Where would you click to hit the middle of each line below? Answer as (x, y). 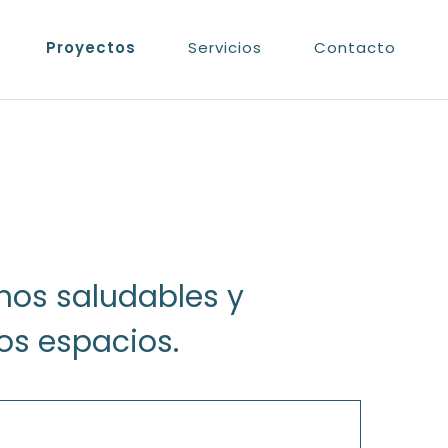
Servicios (225, 47)
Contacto (355, 47)
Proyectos (91, 47)
